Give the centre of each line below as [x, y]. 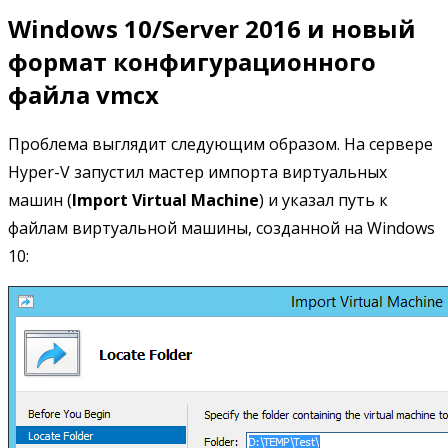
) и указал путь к [323, 200]
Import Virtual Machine [165, 200]
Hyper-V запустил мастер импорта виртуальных [197, 172]
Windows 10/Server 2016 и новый [212, 28]
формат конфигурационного [192, 61]
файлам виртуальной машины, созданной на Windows [221, 228]
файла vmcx [83, 94]
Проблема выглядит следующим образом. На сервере [220, 144]
